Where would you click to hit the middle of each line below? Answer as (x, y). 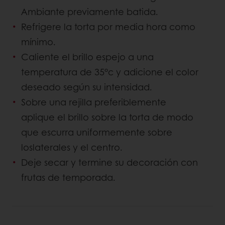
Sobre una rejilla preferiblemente (94, 102)
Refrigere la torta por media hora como (108, 26)
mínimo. (38, 41)
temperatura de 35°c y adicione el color (110, 72)
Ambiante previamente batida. (90, 11)
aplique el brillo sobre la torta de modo (107, 117)
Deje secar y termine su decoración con (109, 162)
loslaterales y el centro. (72, 147)
